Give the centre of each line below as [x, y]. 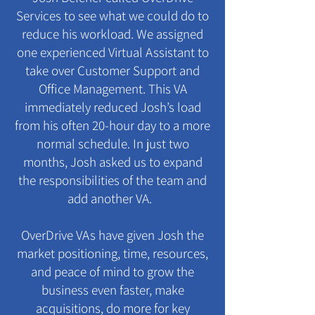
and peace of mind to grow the [112, 271]
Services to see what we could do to [112, 15]
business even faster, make [112, 290]
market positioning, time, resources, [112, 253]
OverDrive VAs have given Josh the [112, 235]
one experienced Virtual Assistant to [112, 52]
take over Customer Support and [112, 70]
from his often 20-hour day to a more [112, 125]
